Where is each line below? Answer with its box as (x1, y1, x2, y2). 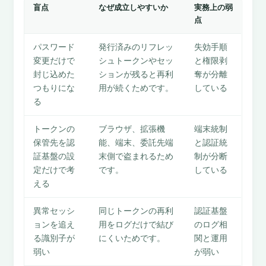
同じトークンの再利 (98, 207, 173, 216)
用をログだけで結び (98, 220, 173, 230)
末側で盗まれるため (98, 152, 173, 161)
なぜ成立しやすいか (98, 4, 168, 12)
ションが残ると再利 (98, 70, 173, 80)
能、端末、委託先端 (98, 138, 173, 148)
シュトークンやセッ (98, 56, 173, 66)
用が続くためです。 (98, 84, 173, 93)
